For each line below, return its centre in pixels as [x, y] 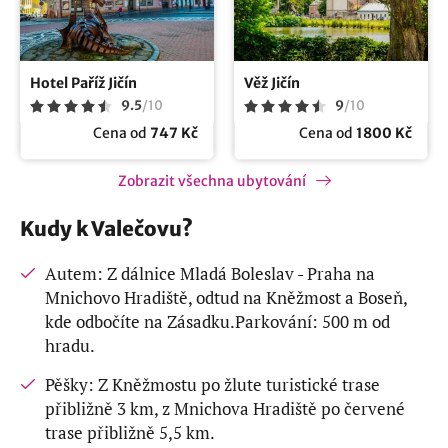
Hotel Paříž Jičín [83, 82]
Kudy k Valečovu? [106, 228]
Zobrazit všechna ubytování [211, 180]
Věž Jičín [272, 82]
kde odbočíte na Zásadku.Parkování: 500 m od [217, 321]
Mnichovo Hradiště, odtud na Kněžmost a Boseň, [226, 297]
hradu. [70, 345]
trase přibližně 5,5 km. [130, 432]
